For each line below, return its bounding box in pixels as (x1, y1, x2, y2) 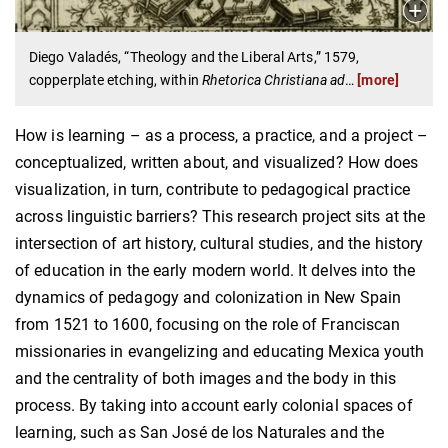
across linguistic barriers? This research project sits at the (15, 206, 426, 226)
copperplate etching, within (29, 71, 202, 88)
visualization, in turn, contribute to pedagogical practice (15, 179, 410, 199)
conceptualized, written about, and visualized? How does (15, 152, 419, 172)
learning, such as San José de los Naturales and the (15, 422, 385, 442)
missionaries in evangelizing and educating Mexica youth (15, 341, 425, 361)
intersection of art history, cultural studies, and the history (15, 233, 424, 253)
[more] (357, 71, 399, 88)
